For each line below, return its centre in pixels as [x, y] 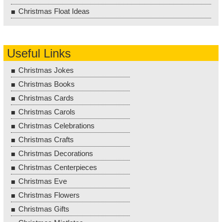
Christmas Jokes [46, 70]
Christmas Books [47, 84]
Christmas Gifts [44, 209]
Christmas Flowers [49, 195]
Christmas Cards [46, 98]
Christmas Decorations [56, 153]
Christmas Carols [47, 111]
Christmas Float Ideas [54, 11]
